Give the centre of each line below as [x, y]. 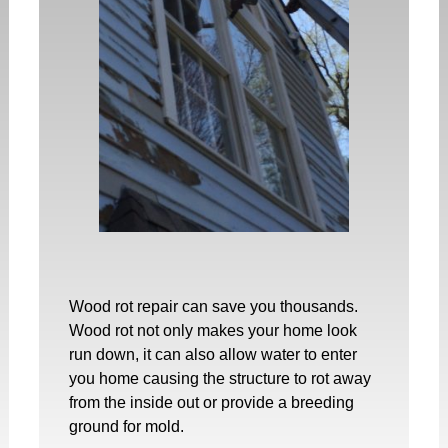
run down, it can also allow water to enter [213, 354]
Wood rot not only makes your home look [213, 330]
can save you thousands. [268, 306]
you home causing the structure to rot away [220, 378]
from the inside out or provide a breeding [211, 402]
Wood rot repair [123, 306]
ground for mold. [126, 426]
